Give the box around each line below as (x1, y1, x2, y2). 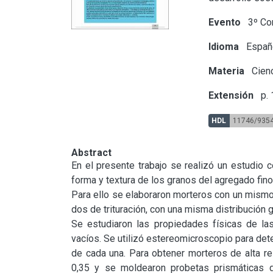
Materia (208, 65, 245, 77)
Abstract (71, 146, 112, 158)
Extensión (208, 89, 254, 101)
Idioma (208, 40, 239, 52)
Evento (208, 16, 241, 28)
